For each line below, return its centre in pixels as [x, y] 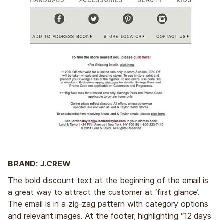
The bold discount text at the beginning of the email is [108, 180]
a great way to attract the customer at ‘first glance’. [104, 192]
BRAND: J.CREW [39, 163]
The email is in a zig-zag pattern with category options [108, 204]
